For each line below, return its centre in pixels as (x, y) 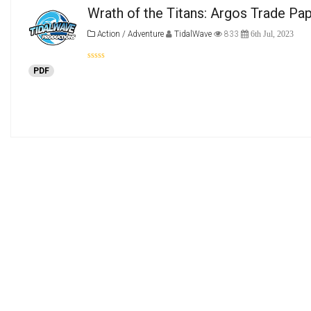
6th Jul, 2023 (271, 34)
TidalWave (194, 34)
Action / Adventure (129, 34)
